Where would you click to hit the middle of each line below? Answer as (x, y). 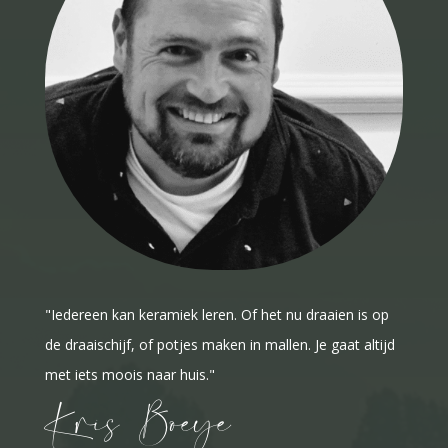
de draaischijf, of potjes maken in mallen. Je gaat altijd (219, 345)
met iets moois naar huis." (129, 375)
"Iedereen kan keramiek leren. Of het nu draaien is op (216, 315)
